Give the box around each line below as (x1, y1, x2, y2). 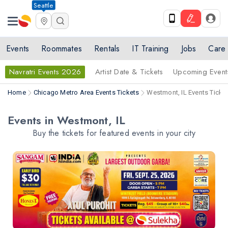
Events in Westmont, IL (8, 112, 126, 128)
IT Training (132, 43, 169, 54)
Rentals (94, 43, 120, 54)
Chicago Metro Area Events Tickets (33, 89, 139, 96)
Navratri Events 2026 (9, 66, 81, 77)
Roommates (41, 43, 82, 54)
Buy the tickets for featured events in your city (33, 127, 195, 139)
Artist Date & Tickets (95, 66, 163, 77)
